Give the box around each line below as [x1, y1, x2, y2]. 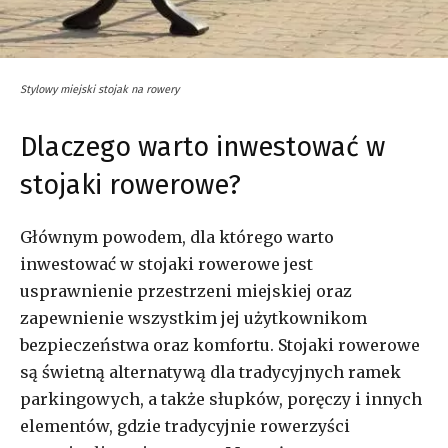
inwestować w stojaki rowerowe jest [20, 253, 313, 274]
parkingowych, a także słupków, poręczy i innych [20, 388, 422, 409]
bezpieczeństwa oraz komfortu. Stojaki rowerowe [20, 334, 420, 355]
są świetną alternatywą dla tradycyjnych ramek [20, 361, 401, 382]
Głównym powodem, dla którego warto [20, 226, 334, 247]
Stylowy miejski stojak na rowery [20, 82, 179, 96]
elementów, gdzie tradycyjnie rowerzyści [20, 415, 350, 436]
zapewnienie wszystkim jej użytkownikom [20, 307, 367, 328]
